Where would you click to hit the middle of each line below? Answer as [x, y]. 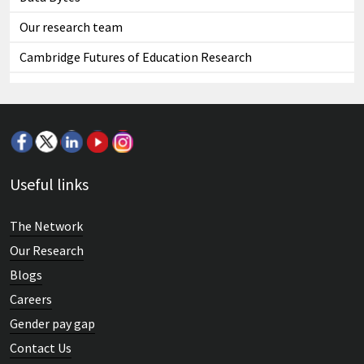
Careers [31, 299]
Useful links [49, 184]
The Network [46, 226]
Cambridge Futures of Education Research [136, 57]
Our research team [71, 27]
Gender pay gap [52, 324]
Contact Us [41, 348]
